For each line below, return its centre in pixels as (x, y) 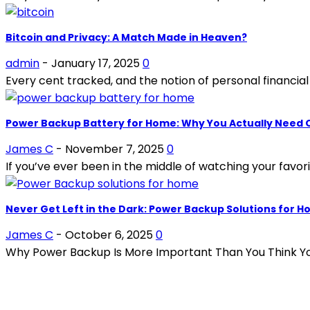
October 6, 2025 (109, 235)
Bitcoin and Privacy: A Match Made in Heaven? (126, 38)
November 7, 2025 (115, 149)
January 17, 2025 (95, 64)
